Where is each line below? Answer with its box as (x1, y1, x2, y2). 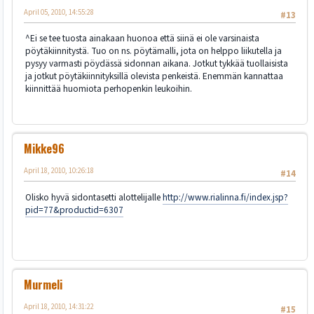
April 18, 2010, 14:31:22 (24, 301, 94, 313)
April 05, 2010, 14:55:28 (24, 6, 94, 18)
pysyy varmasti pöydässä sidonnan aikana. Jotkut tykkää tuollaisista (25, 56, 288, 70)
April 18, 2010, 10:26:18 (24, 165, 94, 177)
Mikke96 (24, 140, 64, 158)
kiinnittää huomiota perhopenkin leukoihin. (25, 81, 192, 95)
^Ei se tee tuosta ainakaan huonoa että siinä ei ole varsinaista (25, 31, 259, 45)
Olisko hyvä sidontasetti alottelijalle (25, 190, 163, 204)
